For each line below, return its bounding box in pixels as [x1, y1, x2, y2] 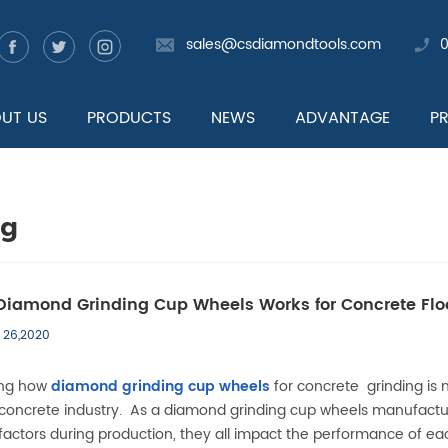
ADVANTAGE [294, 105, 390, 131]
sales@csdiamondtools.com [186, 33, 381, 56]
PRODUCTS [86, 105, 171, 131]
